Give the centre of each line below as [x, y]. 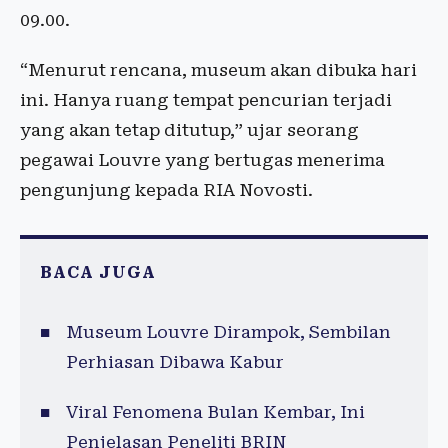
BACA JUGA [98, 273]
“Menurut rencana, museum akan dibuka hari [218, 70]
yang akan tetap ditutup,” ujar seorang [189, 130]
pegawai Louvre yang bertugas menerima [202, 160]
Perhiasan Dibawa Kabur [174, 362]
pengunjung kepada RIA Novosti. [166, 190]
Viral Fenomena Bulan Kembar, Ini [215, 412]
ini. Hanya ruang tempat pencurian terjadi [206, 100]
